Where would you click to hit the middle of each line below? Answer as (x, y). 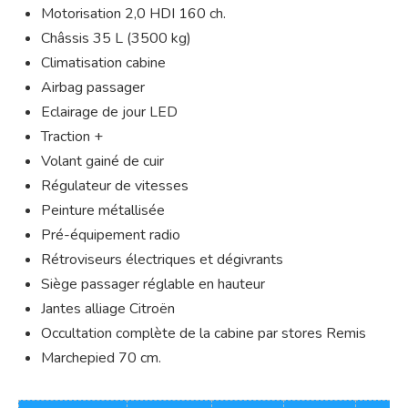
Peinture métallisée (103, 211)
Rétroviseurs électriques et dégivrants (162, 260)
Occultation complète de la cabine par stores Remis (204, 334)
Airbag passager (93, 88)
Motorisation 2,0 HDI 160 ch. (133, 14)
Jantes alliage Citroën (108, 309)
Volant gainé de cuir (102, 162)
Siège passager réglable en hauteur (153, 285)
